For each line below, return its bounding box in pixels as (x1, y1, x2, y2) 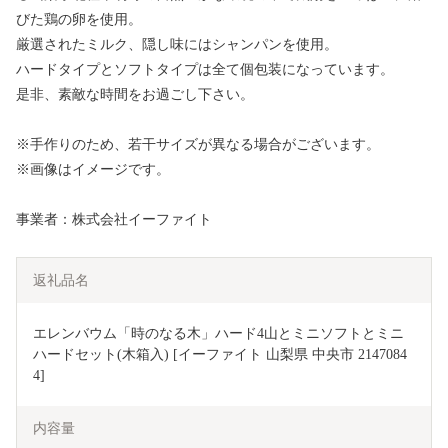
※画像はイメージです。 (16, 162, 170, 178)
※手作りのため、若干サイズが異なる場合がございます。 (16, 137, 380, 153)
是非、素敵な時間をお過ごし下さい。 (16, 87, 254, 103)
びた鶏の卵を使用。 (16, 12, 142, 28)
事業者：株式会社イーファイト (16, 212, 212, 228)
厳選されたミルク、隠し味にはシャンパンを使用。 (16, 37, 338, 53)
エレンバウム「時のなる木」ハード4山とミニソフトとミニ (33, 326, 404, 342)
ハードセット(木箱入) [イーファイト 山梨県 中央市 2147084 (33, 347, 407, 363)
